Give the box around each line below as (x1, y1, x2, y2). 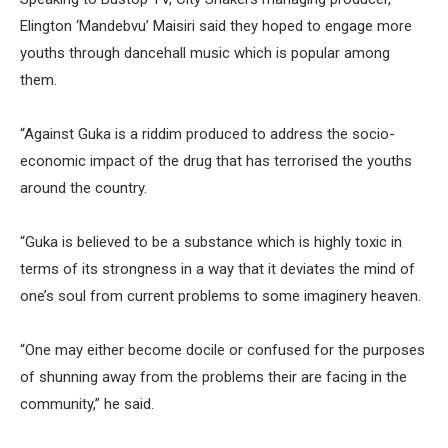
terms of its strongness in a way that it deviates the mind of (20, 260, 415, 278)
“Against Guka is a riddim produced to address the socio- (20, 125, 395, 143)
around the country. (20, 179, 147, 197)
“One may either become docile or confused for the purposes (20, 341, 425, 359)
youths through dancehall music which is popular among (20, 44, 390, 62)
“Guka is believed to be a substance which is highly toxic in (20, 233, 402, 251)
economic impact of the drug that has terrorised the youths (20, 152, 412, 170)
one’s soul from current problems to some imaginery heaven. (20, 287, 421, 305)
